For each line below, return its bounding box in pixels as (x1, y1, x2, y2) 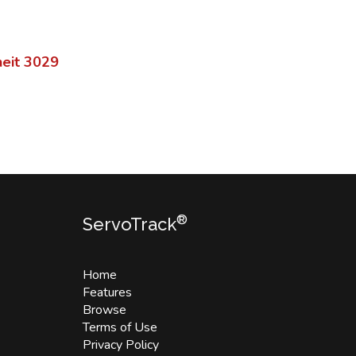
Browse (83, 301, 126, 319)
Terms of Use (83, 319, 157, 336)
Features (83, 284, 132, 301)
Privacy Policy (83, 336, 159, 354)
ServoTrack (83, 214, 176, 234)
